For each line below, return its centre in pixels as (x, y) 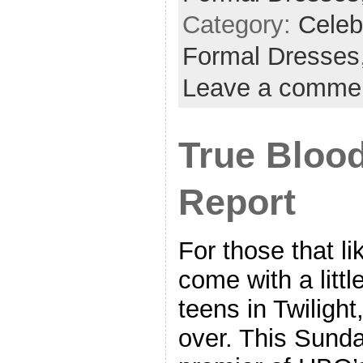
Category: (240, 24)
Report (237, 202)
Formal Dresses (271, 56)
